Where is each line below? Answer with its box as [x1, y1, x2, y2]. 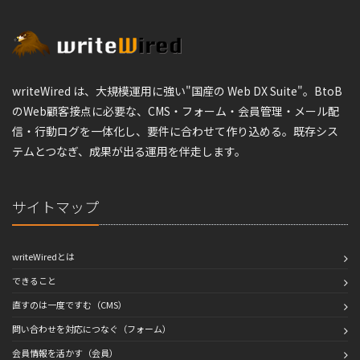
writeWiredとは [12, 249, 75, 263]
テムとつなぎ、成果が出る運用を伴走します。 [12, 142, 246, 159]
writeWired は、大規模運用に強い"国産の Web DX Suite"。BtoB [12, 82, 342, 99]
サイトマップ [12, 195, 99, 217]
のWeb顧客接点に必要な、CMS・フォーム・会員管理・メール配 [12, 102, 339, 119]
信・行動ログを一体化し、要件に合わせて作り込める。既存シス [12, 122, 338, 139]
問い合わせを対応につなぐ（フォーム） [12, 321, 171, 335]
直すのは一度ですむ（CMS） [12, 297, 127, 311]
